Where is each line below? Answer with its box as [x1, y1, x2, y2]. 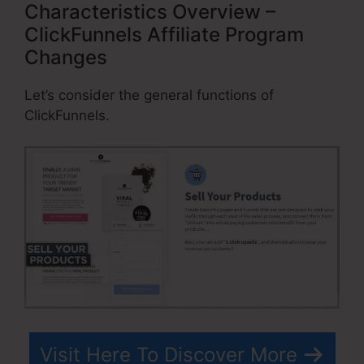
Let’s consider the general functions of [24, 86, 274, 103]
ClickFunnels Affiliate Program [24, 22, 304, 46]
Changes [24, 45, 107, 69]
